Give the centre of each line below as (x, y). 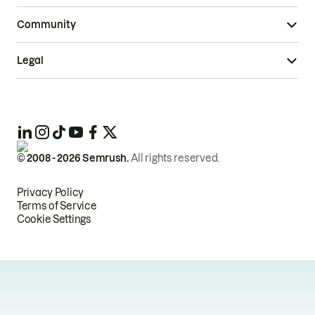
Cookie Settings (54, 220)
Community (46, 24)
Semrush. (105, 159)
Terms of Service (57, 206)
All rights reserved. (175, 159)
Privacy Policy (51, 193)
